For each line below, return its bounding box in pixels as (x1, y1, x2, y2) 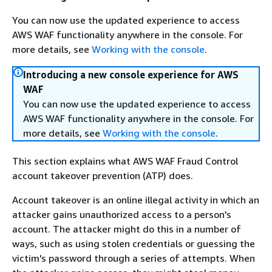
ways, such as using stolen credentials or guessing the (12, 237, 255, 250)
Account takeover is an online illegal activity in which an (12, 194, 259, 206)
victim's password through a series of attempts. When (12, 252, 255, 264)
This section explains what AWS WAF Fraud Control (12, 155, 238, 167)
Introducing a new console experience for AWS (23, 69, 239, 81)
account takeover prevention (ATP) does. (12, 169, 193, 182)
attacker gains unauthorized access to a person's (12, 208, 231, 220)
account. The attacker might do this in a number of (12, 223, 241, 235)
